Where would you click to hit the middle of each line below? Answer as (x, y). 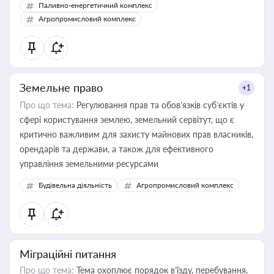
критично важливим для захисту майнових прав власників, (136, 134)
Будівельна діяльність (75, 185)
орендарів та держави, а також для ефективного (117, 149)
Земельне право (61, 87)
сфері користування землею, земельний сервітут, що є (127, 120)
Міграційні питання (68, 254)
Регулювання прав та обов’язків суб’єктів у (159, 105)
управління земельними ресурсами (89, 164)
